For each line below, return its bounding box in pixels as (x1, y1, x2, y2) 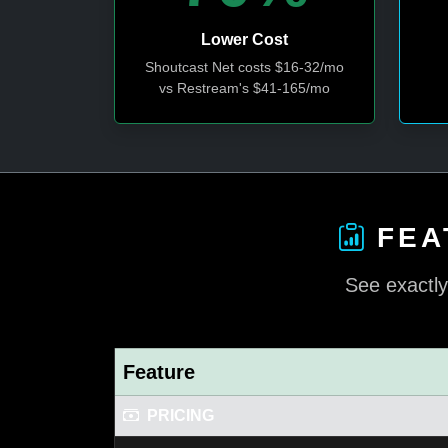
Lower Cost (201, 31, 288, 48)
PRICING (147, 407, 214, 424)
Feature (123, 361, 195, 383)
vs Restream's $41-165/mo (159, 80, 330, 96)
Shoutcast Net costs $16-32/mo (145, 59, 344, 75)
